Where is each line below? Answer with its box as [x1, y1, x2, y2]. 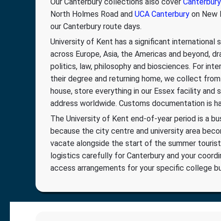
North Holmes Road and [50, 9, 135, 19]
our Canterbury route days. [50, 21, 142, 31]
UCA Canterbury [135, 9, 189, 19]
